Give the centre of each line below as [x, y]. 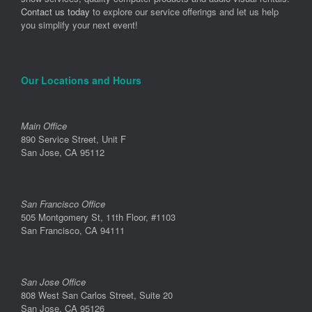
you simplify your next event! [79, 25]
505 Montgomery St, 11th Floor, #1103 [98, 217]
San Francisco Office [63, 204]
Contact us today [55, 12]
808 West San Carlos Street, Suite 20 [97, 295]
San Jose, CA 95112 [63, 153]
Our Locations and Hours [81, 80]
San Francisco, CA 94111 [73, 231]
